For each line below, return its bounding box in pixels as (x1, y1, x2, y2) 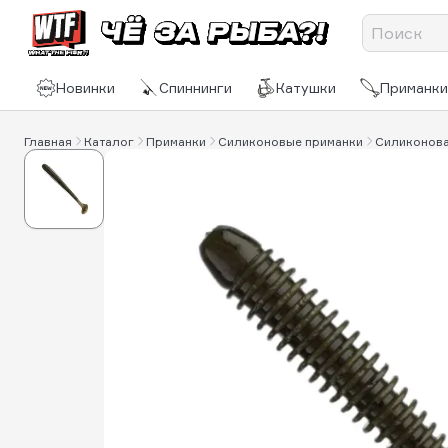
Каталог (84, 133, 134, 149)
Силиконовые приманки (218, 133, 363, 149)
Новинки (56, 79, 115, 96)
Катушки (276, 79, 336, 96)
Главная (24, 133, 72, 149)
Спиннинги (159, 79, 232, 96)
